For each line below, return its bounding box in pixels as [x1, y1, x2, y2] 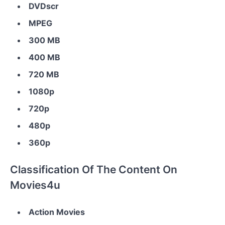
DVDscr [29, 1, 59, 12]
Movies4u [10, 179, 60, 192]
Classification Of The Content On [10, 163, 177, 176]
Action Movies [29, 207, 85, 217]
